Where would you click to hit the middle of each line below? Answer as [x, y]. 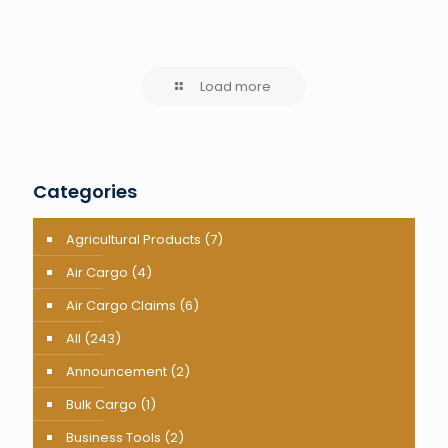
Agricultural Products [133, 240]
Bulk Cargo [101, 405]
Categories [85, 192]
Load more [235, 87]
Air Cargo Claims [121, 306]
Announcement [116, 372]
